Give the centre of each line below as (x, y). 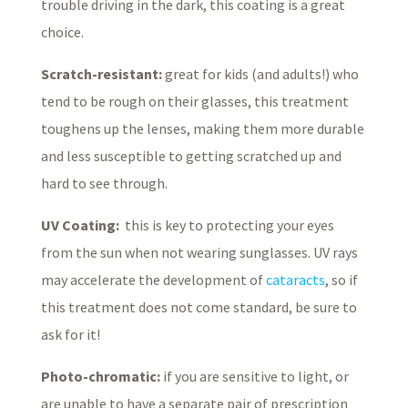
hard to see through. (104, 183)
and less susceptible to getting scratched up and (191, 155)
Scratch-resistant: (101, 73)
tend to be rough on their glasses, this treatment (194, 101)
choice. (62, 31)
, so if (341, 279)
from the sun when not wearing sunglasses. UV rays (199, 252)
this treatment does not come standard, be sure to (199, 306)
